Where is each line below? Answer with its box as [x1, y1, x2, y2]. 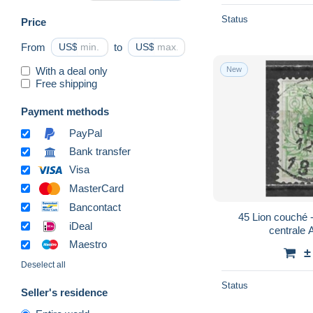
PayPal [69, 127, 102, 140]
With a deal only [36, 64, 108, 77]
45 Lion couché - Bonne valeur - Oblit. [238, 210, 252, 223]
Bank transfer [69, 145, 131, 158]
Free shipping [36, 77, 97, 89]
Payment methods [21, 105, 109, 117]
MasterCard [69, 182, 124, 194]
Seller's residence [21, 286, 108, 299]
